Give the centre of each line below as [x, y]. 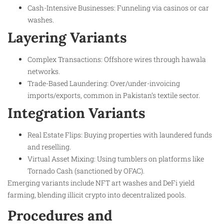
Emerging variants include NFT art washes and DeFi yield [101, 182]
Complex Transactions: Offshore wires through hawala [117, 59]
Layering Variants [67, 37]
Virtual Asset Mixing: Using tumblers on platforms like [116, 158]
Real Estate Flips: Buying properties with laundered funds [120, 134]
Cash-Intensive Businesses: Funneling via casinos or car [118, 7]
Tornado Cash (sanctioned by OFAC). [86, 170]
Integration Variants [76, 113]
